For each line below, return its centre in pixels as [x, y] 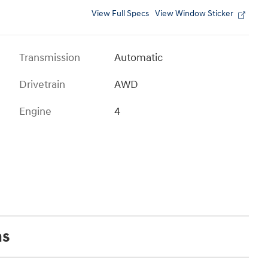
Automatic [139, 57]
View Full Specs [120, 13]
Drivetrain [42, 84]
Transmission [50, 57]
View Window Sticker [194, 13]
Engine [35, 111]
